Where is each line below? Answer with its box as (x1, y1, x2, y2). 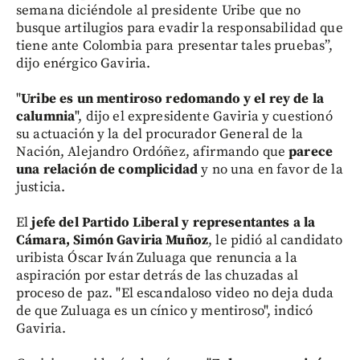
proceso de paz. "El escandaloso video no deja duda (16, 284, 334, 302)
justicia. (16, 178, 66, 196)
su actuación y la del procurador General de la (16, 125, 303, 143)
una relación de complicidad (16, 161, 198, 178)
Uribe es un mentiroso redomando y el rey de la (21, 90, 325, 108)
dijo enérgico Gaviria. (16, 55, 151, 72)
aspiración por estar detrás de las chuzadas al (16, 267, 298, 284)
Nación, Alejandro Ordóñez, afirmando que (16, 143, 289, 161)
